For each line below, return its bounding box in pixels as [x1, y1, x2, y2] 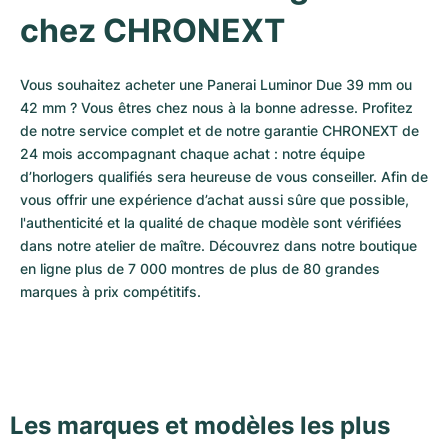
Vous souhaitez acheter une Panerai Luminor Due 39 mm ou [20, 76, 412, 93]
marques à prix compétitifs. [20, 283, 201, 300]
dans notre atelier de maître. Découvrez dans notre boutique [20, 237, 417, 254]
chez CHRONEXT [20, 11, 285, 50]
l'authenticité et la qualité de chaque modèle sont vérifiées [20, 214, 402, 231]
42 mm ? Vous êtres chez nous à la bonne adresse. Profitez [20, 99, 413, 116]
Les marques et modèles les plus [10, 411, 390, 440]
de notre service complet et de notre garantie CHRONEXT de [20, 122, 419, 139]
